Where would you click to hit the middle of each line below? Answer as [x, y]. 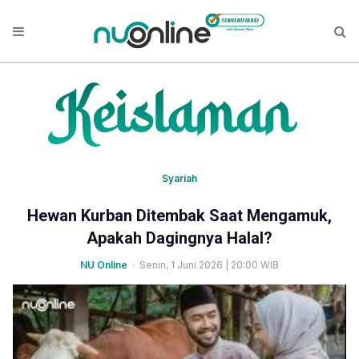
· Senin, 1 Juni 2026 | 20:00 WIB [203, 265]
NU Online [104, 265]
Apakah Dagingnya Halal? [179, 238]
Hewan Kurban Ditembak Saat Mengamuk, [179, 216]
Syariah [179, 178]
